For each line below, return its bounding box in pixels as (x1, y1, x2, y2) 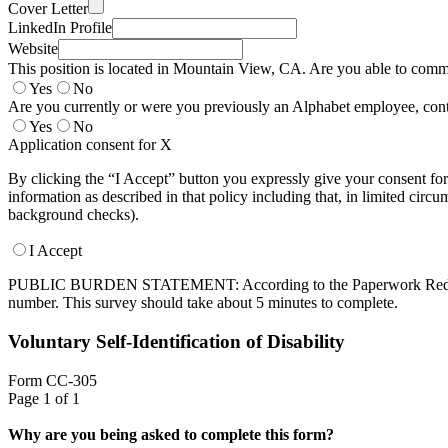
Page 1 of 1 (8, 389, 80, 407)
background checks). (8, 206, 139, 224)
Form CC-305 (8, 371, 97, 389)
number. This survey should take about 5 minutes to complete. (8, 294, 398, 312)
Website (8, 40, 58, 58)
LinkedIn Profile (8, 19, 112, 37)
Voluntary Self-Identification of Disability (8, 330, 345, 352)
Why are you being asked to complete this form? (8, 425, 334, 443)
